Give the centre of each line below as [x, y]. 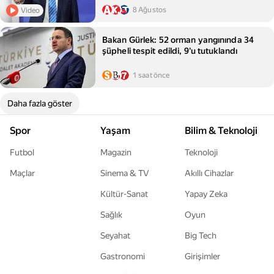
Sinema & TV [124, 173]
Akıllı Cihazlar [209, 173]
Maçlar [22, 173]
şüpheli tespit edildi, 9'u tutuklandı [170, 51]
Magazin [116, 152]
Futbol [22, 152]
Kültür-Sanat [124, 194]
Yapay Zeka [206, 194]
